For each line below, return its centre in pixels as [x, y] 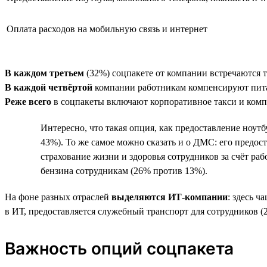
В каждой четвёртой [49, 87]
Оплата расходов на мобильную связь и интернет [107, 29]
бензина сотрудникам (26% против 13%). [124, 170]
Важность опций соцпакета [119, 248]
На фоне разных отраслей [58, 197]
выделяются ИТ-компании [170, 197]
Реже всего [28, 101]
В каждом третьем [44, 73]
